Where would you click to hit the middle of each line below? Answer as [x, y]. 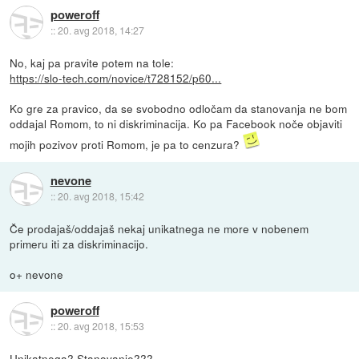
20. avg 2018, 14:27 [101, 30]
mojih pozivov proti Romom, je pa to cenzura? [127, 144]
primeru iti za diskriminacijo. [79, 243]
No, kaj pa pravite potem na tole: [92, 62]
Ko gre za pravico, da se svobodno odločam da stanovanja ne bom [179, 108]
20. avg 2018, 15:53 [101, 326]
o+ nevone [37, 274]
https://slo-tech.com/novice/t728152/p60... [116, 77]
